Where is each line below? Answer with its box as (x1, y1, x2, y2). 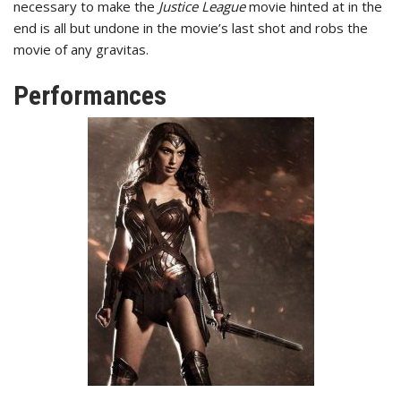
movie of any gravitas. (13, 40, 149, 58)
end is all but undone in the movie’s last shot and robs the (13, 19, 368, 37)
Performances (13, 80, 166, 111)
